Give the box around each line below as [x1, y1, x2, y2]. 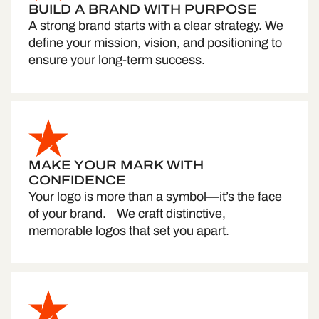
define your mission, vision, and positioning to [28, 36, 282, 51]
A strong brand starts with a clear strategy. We [28, 19, 283, 33]
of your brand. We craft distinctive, [28, 206, 226, 221]
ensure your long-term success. [28, 53, 205, 68]
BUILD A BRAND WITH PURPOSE [28, 2, 257, 17]
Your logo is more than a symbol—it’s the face [28, 189, 282, 204]
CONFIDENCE [28, 173, 126, 188]
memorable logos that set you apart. [28, 224, 229, 239]
